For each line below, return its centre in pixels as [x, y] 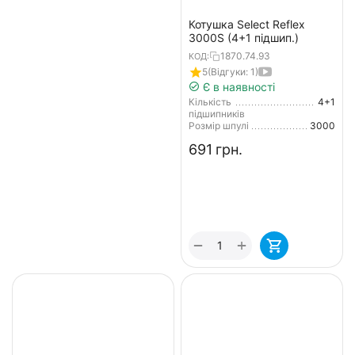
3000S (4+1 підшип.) [243, 37]
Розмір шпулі [218, 125]
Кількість [210, 101]
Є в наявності [237, 86]
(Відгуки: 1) [233, 72]
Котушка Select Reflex [246, 24]
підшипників [216, 113]
